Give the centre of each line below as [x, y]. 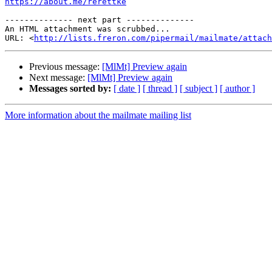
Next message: [58, 78]
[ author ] [237, 89]
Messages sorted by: [70, 89]
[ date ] [127, 89]
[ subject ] [199, 89]
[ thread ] [160, 89]
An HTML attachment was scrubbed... [87, 29]
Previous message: [66, 67]
